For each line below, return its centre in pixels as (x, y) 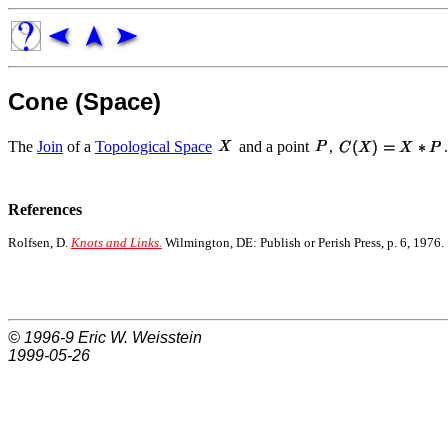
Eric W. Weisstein (140, 337)
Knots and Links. (116, 242)
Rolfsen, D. (39, 242)
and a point (274, 146)
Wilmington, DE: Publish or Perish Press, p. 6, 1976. (303, 242)
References (45, 209)
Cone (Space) (84, 101)
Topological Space (153, 146)
